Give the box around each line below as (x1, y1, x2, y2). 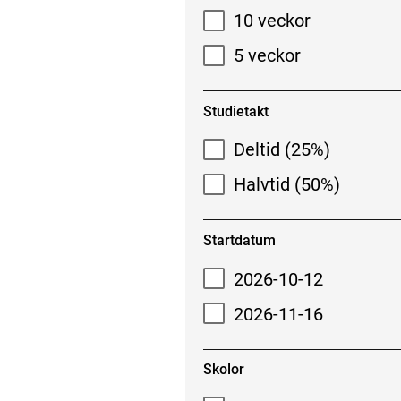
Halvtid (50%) (234, 174, 341, 196)
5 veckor (234, 45, 302, 67)
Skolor (202, 361, 244, 379)
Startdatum (202, 232, 276, 250)
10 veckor (234, 10, 311, 32)
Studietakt (202, 102, 269, 120)
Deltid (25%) (234, 139, 331, 161)
